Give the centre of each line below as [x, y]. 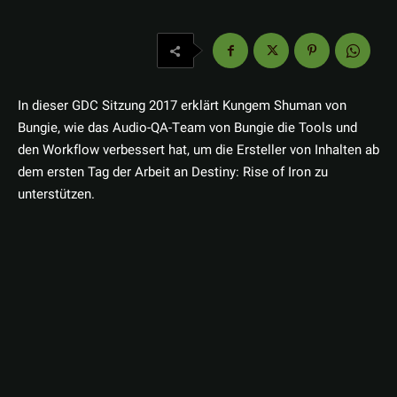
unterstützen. [56, 195]
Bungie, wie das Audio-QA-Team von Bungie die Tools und [187, 128]
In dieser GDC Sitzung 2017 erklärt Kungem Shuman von [182, 106]
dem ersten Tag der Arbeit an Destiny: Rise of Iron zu [173, 172]
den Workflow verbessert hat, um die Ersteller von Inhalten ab [198, 150]
